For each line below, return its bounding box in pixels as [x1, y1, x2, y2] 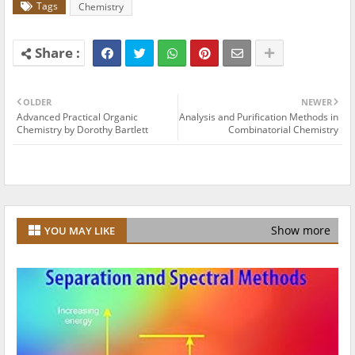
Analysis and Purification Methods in [179, 110, 338, 124]
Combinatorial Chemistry [228, 123, 338, 137]
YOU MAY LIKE [44, 223, 115, 238]
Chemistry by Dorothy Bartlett [17, 123, 148, 137]
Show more [271, 223, 330, 239]
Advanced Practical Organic [17, 110, 138, 124]
